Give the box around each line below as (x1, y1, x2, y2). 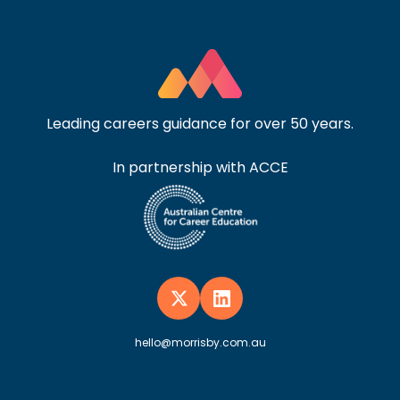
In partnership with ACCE (112, 156, 288, 178)
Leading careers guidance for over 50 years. (46, 112, 354, 134)
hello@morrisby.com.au (134, 335, 266, 351)
